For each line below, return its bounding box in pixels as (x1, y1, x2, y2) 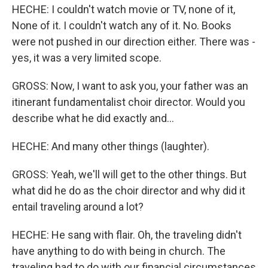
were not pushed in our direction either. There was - (12, 35, 255, 48)
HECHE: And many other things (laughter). (12, 140, 209, 153)
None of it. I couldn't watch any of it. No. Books (12, 19, 232, 32)
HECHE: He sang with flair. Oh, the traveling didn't (12, 229, 242, 241)
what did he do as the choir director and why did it (12, 184, 245, 197)
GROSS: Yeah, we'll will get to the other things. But (12, 168, 246, 181)
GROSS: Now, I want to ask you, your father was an (12, 80, 248, 92)
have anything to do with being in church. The (12, 245, 226, 257)
